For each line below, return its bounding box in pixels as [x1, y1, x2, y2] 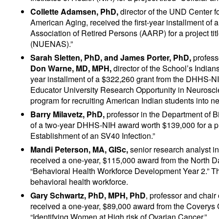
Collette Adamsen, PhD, [30, 5, 121, 17]
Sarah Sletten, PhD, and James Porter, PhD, [30, 51, 192, 63]
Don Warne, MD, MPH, [30, 62, 112, 74]
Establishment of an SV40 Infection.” [30, 130, 155, 141]
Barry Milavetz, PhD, [30, 108, 105, 120]
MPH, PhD [108, 189, 146, 201]
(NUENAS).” [30, 38, 73, 49]
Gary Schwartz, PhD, [30, 189, 107, 201]
